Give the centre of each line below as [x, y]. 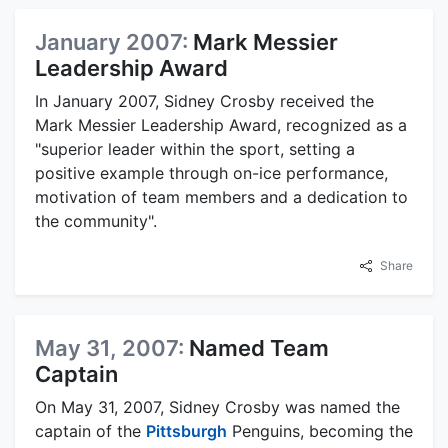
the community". [96, 221]
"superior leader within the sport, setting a [195, 149]
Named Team [259, 348]
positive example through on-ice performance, [211, 173]
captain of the [90, 431]
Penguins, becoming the [320, 431]
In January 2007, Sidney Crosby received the [204, 101]
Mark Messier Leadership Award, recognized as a [221, 125]
